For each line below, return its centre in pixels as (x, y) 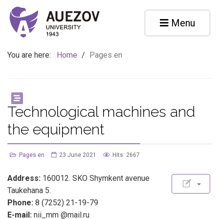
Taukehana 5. (29, 190)
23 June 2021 (78, 155)
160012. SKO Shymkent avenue (95, 178)
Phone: (20, 203)
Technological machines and (101, 112)
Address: (24, 178)
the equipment (56, 129)
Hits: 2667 (126, 155)
